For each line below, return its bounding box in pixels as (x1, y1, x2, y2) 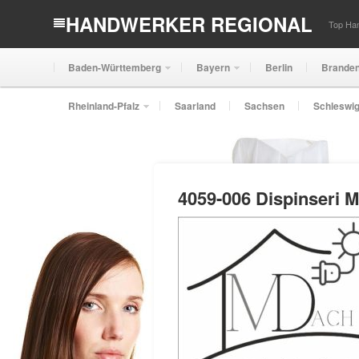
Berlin (265, 60, 293, 75)
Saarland (175, 99, 216, 113)
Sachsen (244, 99, 285, 113)
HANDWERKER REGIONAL (66, 10, 313, 38)
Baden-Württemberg (68, 60, 162, 75)
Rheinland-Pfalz (68, 99, 140, 113)
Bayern (196, 60, 231, 75)
